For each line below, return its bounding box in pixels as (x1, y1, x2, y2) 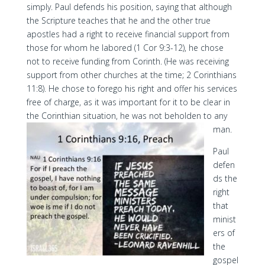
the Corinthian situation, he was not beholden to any (26, 110, 227, 121)
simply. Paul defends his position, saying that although (26, 1, 232, 12)
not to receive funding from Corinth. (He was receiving (26, 56, 229, 67)
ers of (212, 227, 235, 238)
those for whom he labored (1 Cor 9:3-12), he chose (26, 42, 224, 53)
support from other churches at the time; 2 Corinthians (26, 69, 237, 80)
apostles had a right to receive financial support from (26, 28, 230, 40)
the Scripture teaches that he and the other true (26, 15, 211, 26)
